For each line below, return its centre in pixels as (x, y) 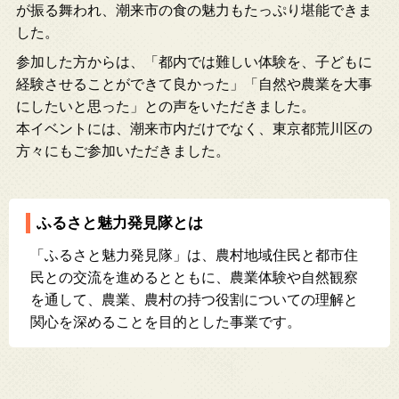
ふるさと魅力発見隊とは (119, 223)
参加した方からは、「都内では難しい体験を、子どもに (194, 62)
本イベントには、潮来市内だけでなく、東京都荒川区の (194, 129)
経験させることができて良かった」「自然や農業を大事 (194, 84)
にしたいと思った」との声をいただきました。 (166, 106)
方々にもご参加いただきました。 (123, 151)
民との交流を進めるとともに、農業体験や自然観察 (194, 277)
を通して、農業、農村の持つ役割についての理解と (194, 300)
